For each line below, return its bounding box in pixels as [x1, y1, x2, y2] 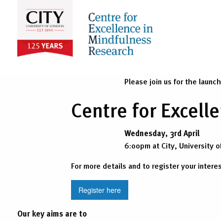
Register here [78, 184, 121, 195]
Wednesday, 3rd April [124, 127, 200, 140]
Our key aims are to [17, 208, 87, 220]
